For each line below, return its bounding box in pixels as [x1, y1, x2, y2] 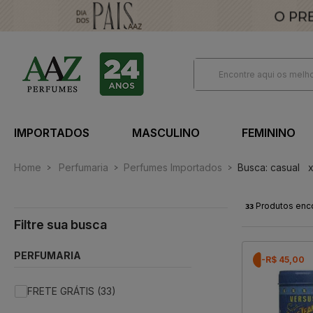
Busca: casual [238, 161, 300, 174]
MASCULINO [131, 126, 200, 140]
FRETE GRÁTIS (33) [27, 285, 116, 298]
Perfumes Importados [124, 161, 222, 174]
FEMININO [242, 126, 296, 140]
